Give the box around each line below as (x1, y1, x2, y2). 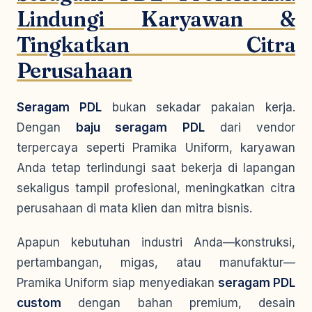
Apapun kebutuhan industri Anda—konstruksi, (17, 235, 295, 249)
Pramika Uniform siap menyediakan (17, 276, 218, 290)
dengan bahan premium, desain (61, 296, 295, 310)
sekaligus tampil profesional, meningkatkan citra (17, 181, 295, 195)
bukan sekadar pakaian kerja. (101, 100, 296, 114)
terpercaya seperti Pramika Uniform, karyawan (17, 141, 295, 155)
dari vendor (204, 120, 296, 134)
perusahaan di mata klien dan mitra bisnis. (17, 201, 252, 215)
